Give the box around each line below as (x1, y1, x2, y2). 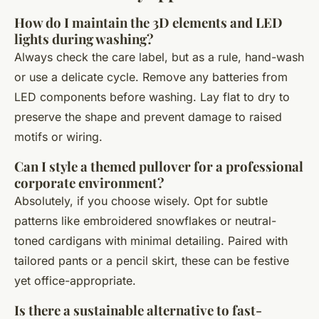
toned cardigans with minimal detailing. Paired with (14, 234, 288, 249)
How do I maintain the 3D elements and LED (14, 14, 283, 32)
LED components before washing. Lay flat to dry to (14, 90, 290, 105)
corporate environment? (14, 174, 164, 192)
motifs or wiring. (14, 130, 103, 145)
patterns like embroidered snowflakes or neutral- (14, 214, 276, 229)
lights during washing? (14, 30, 154, 48)
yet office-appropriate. (14, 273, 136, 288)
